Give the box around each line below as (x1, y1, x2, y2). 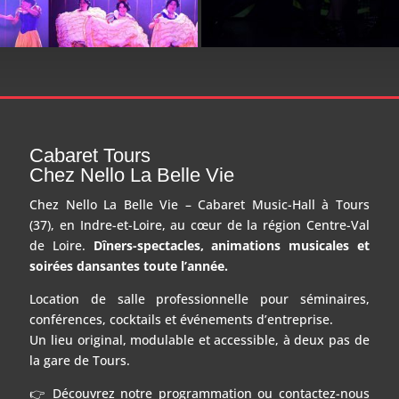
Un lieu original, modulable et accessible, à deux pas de (29, 331, 370, 349)
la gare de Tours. (29, 352, 131, 370)
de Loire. (29, 237, 94, 255)
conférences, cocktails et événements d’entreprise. (29, 311, 334, 329)
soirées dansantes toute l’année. (29, 257, 229, 275)
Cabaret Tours (29, 144, 151, 167)
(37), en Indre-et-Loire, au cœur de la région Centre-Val (29, 216, 370, 234)
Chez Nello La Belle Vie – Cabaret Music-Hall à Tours (29, 196, 370, 214)
